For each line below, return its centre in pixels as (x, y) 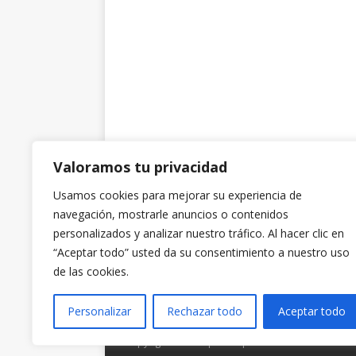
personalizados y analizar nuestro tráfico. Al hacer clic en (199, 233)
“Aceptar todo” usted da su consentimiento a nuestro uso (201, 252)
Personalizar (100, 311)
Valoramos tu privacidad (140, 167)
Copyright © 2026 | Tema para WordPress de (229, 342)
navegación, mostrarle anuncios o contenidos (171, 214)
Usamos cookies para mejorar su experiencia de (178, 195)
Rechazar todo (205, 311)
